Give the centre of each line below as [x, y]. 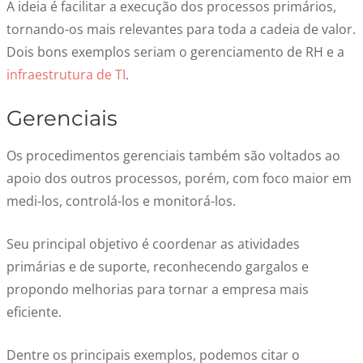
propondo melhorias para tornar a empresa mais [158, 289]
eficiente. [34, 312]
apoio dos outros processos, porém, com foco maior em [179, 178]
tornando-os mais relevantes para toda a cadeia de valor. [181, 29]
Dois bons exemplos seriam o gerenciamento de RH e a [175, 52]
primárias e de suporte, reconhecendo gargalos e [158, 267]
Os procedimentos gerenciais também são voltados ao [173, 156]
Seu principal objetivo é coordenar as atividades [153, 244]
